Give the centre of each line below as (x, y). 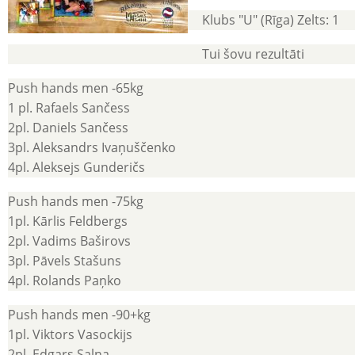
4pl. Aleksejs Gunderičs (76, 167)
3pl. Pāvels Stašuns (65, 261)
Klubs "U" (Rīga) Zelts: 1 (271, 20)
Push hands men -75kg (76, 201)
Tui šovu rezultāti (253, 54)
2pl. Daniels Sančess (68, 128)
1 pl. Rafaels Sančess (69, 108)
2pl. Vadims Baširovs (69, 241)
